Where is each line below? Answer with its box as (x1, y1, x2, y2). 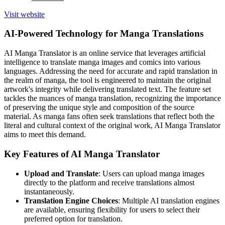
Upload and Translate (24, 169, 98, 178)
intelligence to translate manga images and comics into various (4, 58, 200, 67)
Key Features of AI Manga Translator (4, 148, 160, 159)
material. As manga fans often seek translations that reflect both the (4, 112, 214, 121)
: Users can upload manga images (98, 169, 204, 178)
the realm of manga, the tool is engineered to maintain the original (4, 76, 211, 85)
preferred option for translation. (24, 214, 123, 223)
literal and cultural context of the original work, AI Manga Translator (4, 121, 220, 130)
